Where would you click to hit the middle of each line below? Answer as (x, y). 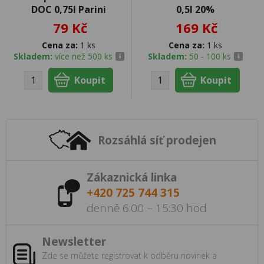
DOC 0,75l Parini (69, 9)
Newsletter (74, 242)
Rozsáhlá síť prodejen (157, 140)
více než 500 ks (83, 56)
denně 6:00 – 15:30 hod (147, 208)
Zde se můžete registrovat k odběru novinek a (129, 256)
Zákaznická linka (132, 178)
